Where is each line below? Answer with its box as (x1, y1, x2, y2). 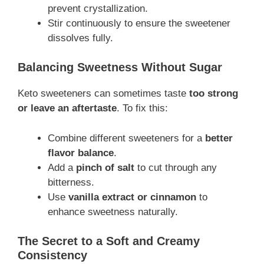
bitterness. (48, 176, 94, 188)
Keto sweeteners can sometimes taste (18, 88, 189, 100)
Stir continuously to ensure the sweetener (48, 17, 230, 29)
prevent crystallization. (48, 2, 148, 14)
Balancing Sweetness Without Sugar (18, 61, 222, 74)
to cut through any (134, 161, 217, 173)
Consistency (18, 249, 87, 262)
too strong (189, 88, 238, 100)
